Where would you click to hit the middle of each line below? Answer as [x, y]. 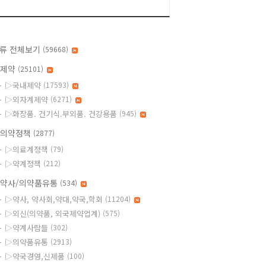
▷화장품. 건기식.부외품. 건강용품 [62, 114]
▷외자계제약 [28, 99]
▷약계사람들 [28, 228]
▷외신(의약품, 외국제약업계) [54, 213]
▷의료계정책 [28, 149]
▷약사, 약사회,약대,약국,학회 [55, 199]
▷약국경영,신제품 [36, 256]
